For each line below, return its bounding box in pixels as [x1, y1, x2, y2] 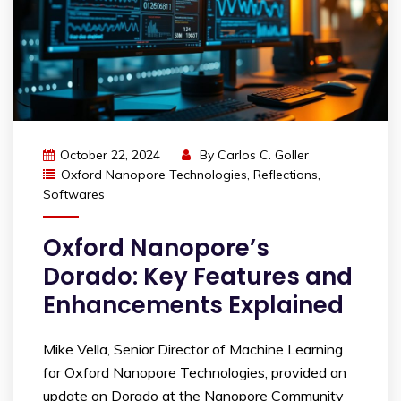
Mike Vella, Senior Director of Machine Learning [43, 339, 343, 358]
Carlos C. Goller [218, 146, 309, 163]
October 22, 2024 [60, 146, 160, 163]
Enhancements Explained [43, 288, 344, 321]
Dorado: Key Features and [43, 260, 353, 293]
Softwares [43, 185, 105, 202]
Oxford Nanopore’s [43, 231, 269, 264]
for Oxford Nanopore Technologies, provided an [43, 363, 346, 381]
